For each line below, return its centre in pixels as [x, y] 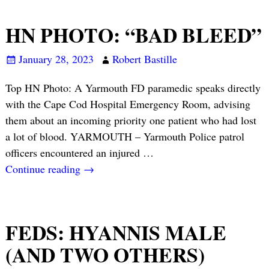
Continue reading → [50, 168]
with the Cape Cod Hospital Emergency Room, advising [128, 104]
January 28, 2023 [56, 59]
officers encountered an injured [74, 152]
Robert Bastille [144, 59]
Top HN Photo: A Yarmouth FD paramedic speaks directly [133, 87]
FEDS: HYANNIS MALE [116, 233]
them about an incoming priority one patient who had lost [131, 120]
